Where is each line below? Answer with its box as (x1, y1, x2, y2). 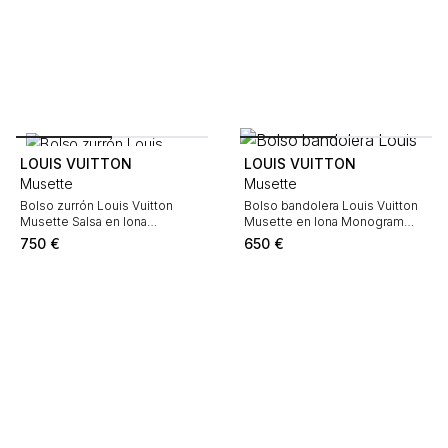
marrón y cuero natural (244, 230, 371, 245)
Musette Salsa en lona (20, 214, 147, 229)
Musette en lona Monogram (244, 214, 404, 229)
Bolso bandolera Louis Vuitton (244, 198, 418, 213)
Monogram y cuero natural (20, 230, 170, 245)
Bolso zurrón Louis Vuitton (20, 198, 173, 213)
